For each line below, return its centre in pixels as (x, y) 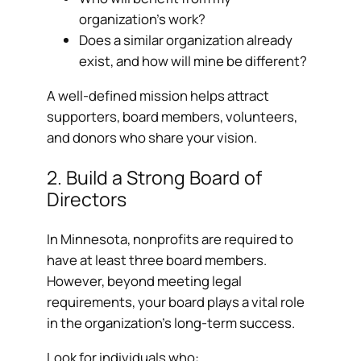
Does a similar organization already (186, 40)
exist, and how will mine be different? (193, 61)
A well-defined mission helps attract (158, 95)
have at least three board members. (157, 260)
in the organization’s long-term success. (171, 323)
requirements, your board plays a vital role (176, 302)
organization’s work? (143, 19)
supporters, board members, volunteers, (172, 116)
